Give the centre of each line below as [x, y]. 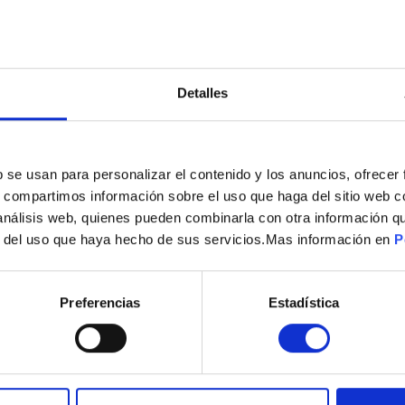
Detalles [202, 93]
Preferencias [100, 303]
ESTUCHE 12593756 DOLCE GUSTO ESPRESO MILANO [202, 198]
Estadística [304, 303]
